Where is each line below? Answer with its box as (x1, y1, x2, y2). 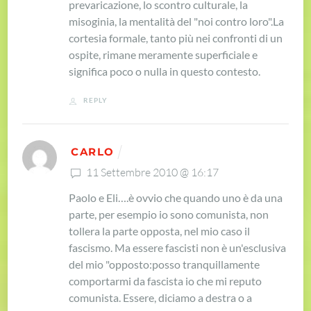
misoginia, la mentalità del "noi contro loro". (69, 15, 274, 28)
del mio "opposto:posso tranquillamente (69, 258, 260, 271)
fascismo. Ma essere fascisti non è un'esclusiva (69, 241, 287, 255)
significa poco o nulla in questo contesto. (69, 65, 261, 78)
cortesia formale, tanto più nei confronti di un (69, 31, 283, 45)
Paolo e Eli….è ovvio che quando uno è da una (69, 191, 283, 205)
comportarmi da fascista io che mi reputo (69, 274, 262, 288)
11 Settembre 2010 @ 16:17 (84, 165, 219, 180)
